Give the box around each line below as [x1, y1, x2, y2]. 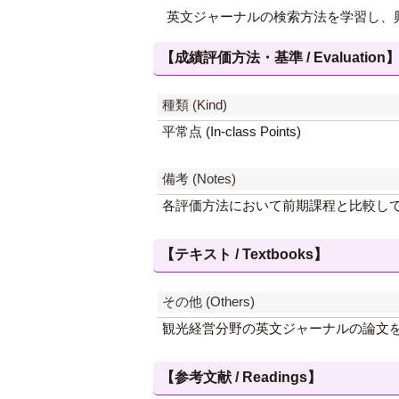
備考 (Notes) [162, 171, 236, 186]
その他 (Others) [162, 294, 255, 309]
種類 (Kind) [162, 97, 227, 112]
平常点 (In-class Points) [162, 124, 301, 139]
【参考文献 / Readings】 [160, 370, 322, 385]
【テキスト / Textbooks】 [160, 247, 328, 262]
